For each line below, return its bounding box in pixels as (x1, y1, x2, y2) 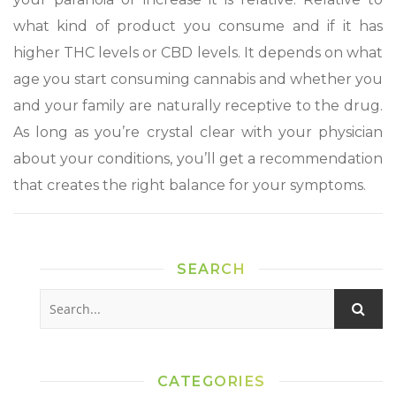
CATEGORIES (156, 372, 266, 390)
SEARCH (177, 260, 246, 278)
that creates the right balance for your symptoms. (13, 176, 369, 194)
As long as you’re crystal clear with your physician (13, 123, 383, 141)
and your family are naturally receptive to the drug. (13, 96, 383, 114)
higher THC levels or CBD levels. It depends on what (13, 43, 383, 61)
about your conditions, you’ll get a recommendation (13, 149, 383, 167)
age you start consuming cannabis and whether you (13, 70, 383, 88)
